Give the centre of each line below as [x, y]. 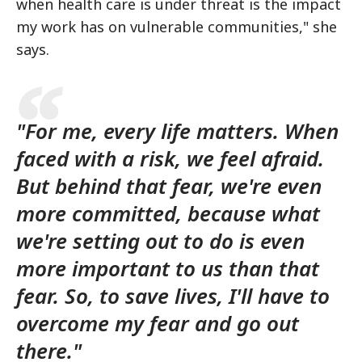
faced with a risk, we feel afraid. [170, 158]
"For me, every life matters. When [177, 131]
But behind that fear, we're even [169, 186]
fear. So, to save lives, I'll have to [173, 296]
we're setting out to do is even [160, 241]
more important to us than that [168, 268]
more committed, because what [168, 213]
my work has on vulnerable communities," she [177, 27]
